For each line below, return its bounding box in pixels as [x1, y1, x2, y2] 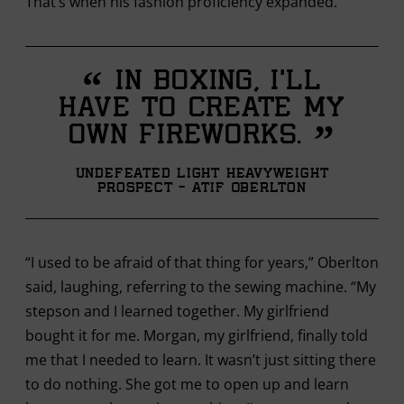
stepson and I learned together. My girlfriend [24, 300, 329, 321]
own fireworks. [69, 119, 314, 154]
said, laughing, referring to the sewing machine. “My [24, 276, 376, 297]
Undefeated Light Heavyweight [75, 164, 329, 183]
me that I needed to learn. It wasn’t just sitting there [24, 349, 376, 370]
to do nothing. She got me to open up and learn [24, 373, 349, 394]
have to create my [59, 92, 345, 127]
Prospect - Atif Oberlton [97, 179, 307, 197]
